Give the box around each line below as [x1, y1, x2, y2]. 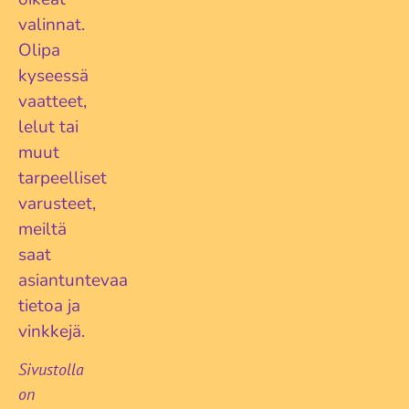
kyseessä [18, 63, 89, 88]
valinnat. [18, 12, 85, 37]
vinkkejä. [18, 319, 85, 343]
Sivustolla [18, 358, 84, 380]
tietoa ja [18, 293, 80, 318]
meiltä [18, 216, 67, 241]
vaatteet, [18, 89, 87, 113]
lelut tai [18, 114, 79, 139]
